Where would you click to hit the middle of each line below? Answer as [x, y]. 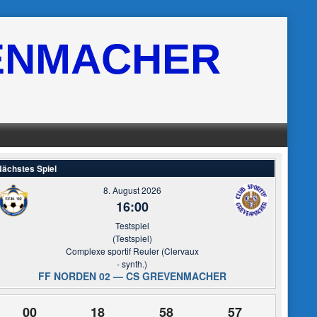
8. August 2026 [132, 190]
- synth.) [132, 264]
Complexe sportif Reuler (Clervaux [132, 251]
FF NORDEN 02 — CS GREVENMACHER [132, 276]
